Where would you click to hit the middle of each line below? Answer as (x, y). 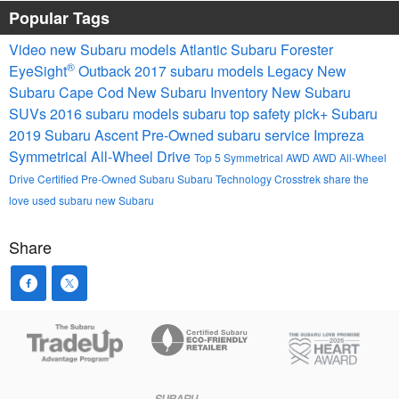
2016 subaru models (116, 113)
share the (346, 178)
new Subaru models (115, 49)
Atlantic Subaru (230, 49)
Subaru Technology (226, 178)
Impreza (339, 134)
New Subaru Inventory (199, 92)
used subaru (64, 199)
